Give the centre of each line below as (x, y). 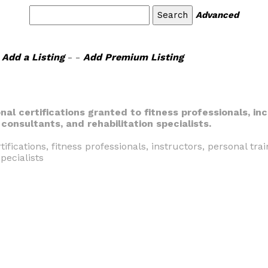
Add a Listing (33, 57)
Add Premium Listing (133, 57)
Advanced (217, 15)
